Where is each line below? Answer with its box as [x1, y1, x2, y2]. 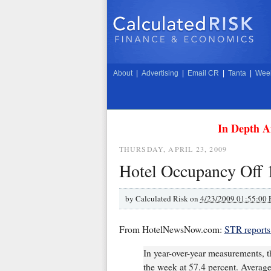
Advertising [141, 69, 178, 77]
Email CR [187, 69, 219, 77]
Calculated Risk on [135, 192, 200, 204]
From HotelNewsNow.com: [119, 223, 224, 236]
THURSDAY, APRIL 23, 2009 [119, 144, 227, 154]
